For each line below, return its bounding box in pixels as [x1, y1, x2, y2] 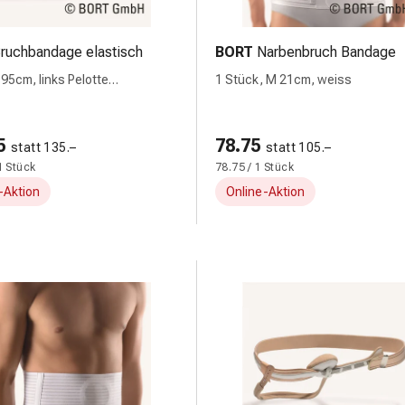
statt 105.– [266, 140, 332, 155]
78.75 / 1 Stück [215, 161, 294, 174]
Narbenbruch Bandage [257, 43, 396, 61]
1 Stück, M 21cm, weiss [215, 72, 352, 87]
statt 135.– [11, 140, 77, 155]
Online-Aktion [226, 184, 305, 199]
